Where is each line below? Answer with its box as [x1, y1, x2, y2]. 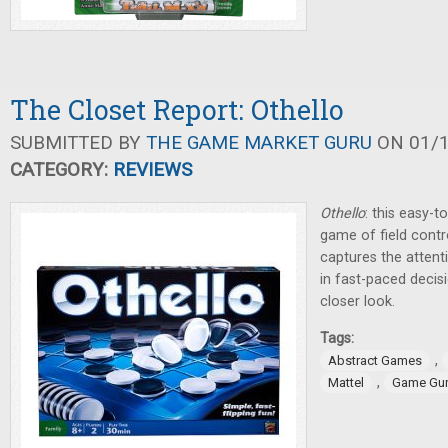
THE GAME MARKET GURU [146, 131, 372, 154]
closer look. [320, 293, 395, 310]
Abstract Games [328, 353, 422, 368]
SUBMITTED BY [10, 131, 146, 154]
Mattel [328, 375, 364, 390]
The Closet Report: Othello [10, 92, 344, 127]
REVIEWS [113, 158, 192, 181]
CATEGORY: [10, 158, 113, 181]
